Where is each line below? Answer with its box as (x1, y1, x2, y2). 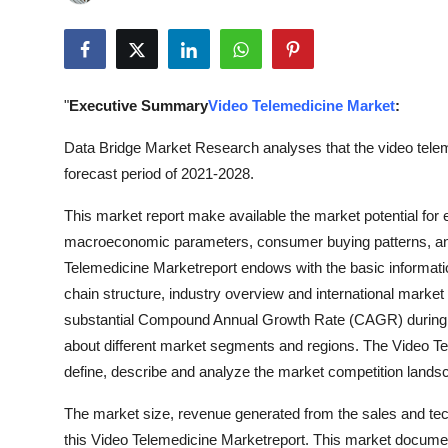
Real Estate (15, 357, 100, 377)
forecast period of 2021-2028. (64, 165, 254, 182)
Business (15, 210, 80, 230)
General (15, 406, 73, 426)
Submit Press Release (15, 14, 177, 34)
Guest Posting (15, 63, 121, 83)
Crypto (15, 161, 68, 181)
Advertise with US (15, 112, 152, 132)
